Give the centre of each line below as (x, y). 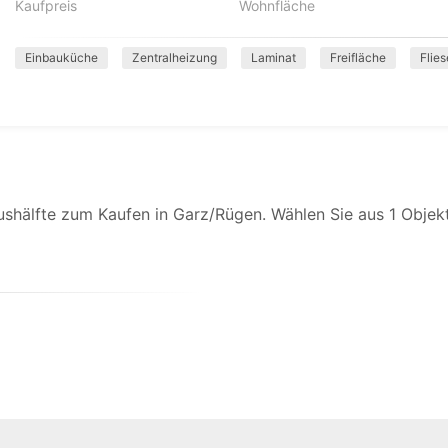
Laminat (273, 57)
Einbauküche (61, 57)
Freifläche (358, 57)
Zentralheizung (174, 57)
